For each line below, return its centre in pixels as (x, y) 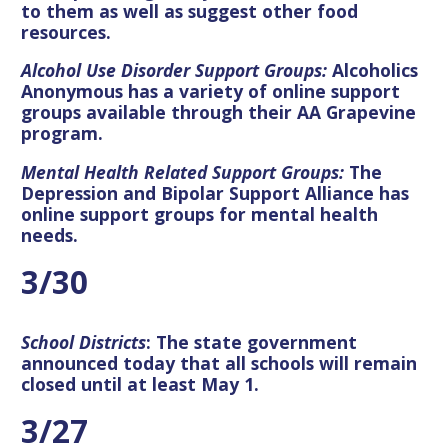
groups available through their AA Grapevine (218, 112)
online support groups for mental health (199, 213)
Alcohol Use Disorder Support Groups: (176, 70)
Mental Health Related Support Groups (180, 171)
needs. (54, 234)
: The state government (251, 341)
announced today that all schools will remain (219, 362)
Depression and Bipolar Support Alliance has (215, 192)
